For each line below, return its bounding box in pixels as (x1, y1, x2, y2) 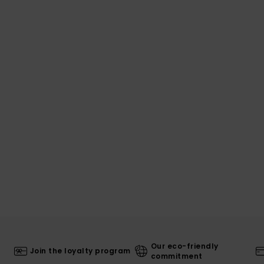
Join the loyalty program (29, 246, 131, 256)
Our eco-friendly (150, 240, 219, 251)
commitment (150, 250, 203, 261)
